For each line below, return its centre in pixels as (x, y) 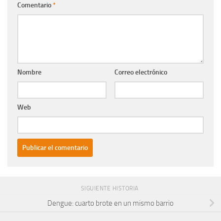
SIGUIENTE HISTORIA (110, 189)
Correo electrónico (141, 73)
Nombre (29, 73)
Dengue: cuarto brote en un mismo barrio (110, 203)
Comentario (35, 5)
